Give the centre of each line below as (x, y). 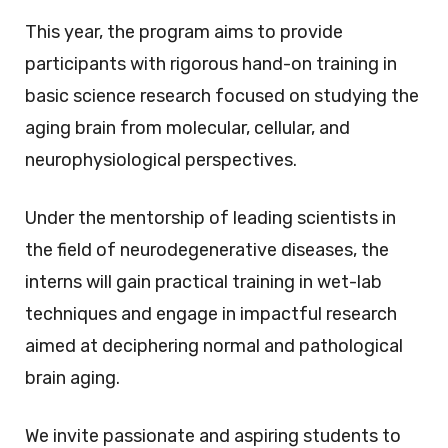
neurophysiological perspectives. (161, 159)
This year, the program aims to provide (184, 31)
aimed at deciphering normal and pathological (214, 345)
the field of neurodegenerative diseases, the (207, 249)
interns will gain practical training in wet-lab (203, 281)
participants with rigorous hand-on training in (211, 63)
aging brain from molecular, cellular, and (187, 127)
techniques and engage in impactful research (211, 313)
